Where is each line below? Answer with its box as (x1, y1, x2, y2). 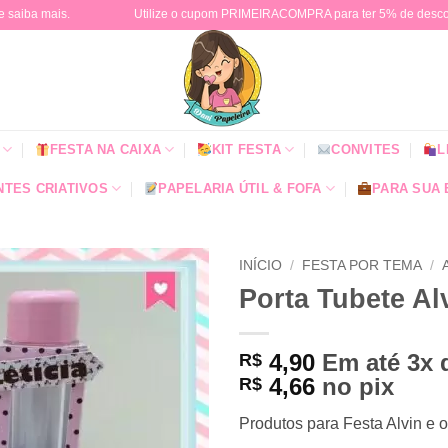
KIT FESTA (211, 141, 281, 157)
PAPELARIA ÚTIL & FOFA (158, 180, 322, 196)
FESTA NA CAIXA (49, 141, 162, 157)
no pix (322, 372, 394, 400)
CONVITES (331, 141, 401, 157)
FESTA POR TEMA (302, 258, 423, 273)
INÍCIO (239, 258, 282, 273)
